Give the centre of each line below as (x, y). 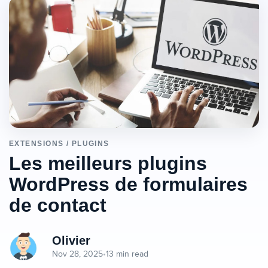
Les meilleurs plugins (108, 163)
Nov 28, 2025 (77, 254)
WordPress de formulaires (128, 184)
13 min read (127, 254)
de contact (58, 205)
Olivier (71, 240)
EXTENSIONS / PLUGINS (59, 144)
